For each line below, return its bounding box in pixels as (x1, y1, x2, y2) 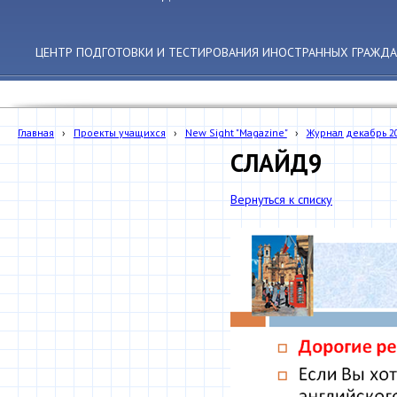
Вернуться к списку (230, 191, 332, 207)
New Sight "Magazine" (184, 126, 287, 139)
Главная (18, 126, 54, 139)
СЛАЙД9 (230, 146, 323, 179)
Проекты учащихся (73, 126, 166, 139)
